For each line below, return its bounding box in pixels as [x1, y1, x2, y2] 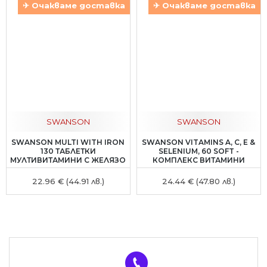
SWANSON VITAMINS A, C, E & [142, 137, 256, 147]
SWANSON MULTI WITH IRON [11, 137, 125, 147]
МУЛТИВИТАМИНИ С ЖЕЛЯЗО [10, 155, 126, 164]
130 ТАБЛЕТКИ [40, 146, 96, 156]
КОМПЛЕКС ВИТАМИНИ [152, 155, 245, 164]
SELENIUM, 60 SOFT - [158, 146, 239, 156]
